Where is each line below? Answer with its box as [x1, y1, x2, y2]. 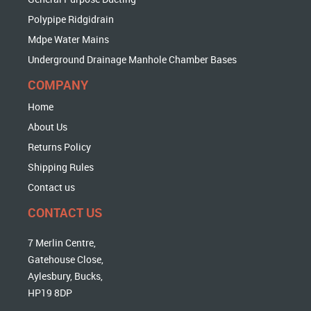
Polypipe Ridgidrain [28, 12, 115, 26]
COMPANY [28, 76, 89, 93]
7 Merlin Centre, [28, 236, 96, 249]
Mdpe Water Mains [28, 33, 110, 46]
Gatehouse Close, [28, 253, 104, 266]
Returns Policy [28, 140, 92, 153]
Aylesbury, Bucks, [28, 269, 103, 283]
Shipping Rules [28, 160, 94, 174]
